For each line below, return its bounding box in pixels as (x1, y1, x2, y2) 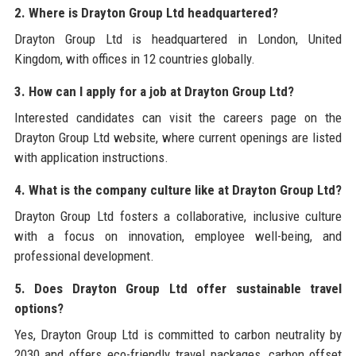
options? (14, 300, 64, 316)
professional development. (14, 247, 154, 264)
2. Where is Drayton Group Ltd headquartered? (14, 4, 278, 21)
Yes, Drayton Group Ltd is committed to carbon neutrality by (14, 326, 342, 342)
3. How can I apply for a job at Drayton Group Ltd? (14, 83, 294, 99)
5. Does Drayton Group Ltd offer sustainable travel (14, 280, 342, 296)
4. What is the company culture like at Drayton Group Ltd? (14, 181, 342, 198)
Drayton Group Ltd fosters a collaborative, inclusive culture (14, 207, 342, 224)
